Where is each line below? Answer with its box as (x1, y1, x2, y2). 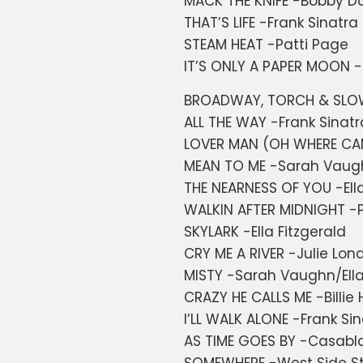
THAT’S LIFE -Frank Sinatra (184, 13, 359, 33)
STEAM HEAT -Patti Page (184, 35, 349, 55)
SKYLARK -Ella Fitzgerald (184, 222, 347, 242)
